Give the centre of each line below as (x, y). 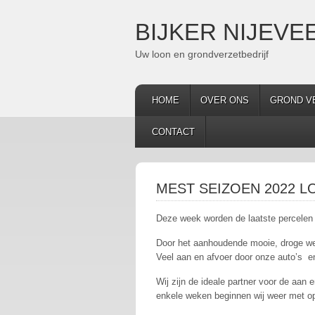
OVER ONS (225, 100)
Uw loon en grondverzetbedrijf (202, 54)
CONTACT (173, 132)
